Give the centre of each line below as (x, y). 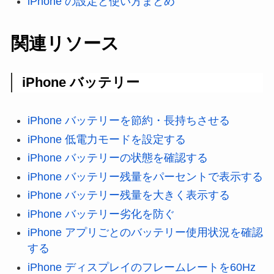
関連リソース (65, 43)
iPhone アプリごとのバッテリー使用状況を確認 (145, 233)
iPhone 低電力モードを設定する (106, 139)
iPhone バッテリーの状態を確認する (117, 158)
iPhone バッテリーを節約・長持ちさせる (128, 121)
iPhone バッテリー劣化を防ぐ (101, 214)
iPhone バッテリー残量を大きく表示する (128, 195)
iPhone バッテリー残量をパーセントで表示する (145, 176)
